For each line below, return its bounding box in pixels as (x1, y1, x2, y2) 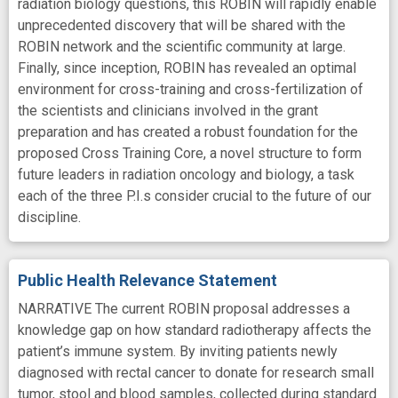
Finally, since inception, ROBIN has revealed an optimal (18, 60, 356, 77)
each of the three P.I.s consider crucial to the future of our (18, 187, 371, 205)
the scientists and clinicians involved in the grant (18, 102, 318, 120)
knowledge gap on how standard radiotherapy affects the (18, 322, 371, 339)
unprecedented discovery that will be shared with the (18, 17, 346, 35)
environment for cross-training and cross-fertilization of (18, 81, 363, 99)
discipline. (18, 209, 81, 227)
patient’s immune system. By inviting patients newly (18, 343, 338, 361)
